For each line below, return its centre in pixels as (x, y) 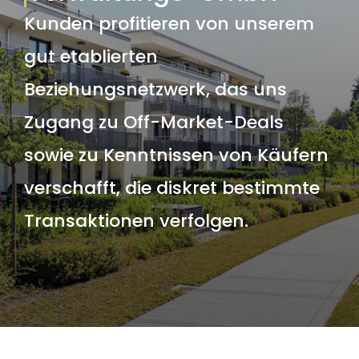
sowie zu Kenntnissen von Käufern (176, 155)
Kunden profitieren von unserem (169, 23)
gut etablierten (91, 56)
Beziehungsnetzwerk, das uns (155, 89)
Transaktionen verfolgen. (136, 220)
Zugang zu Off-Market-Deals (153, 122)
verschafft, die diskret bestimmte (171, 188)
